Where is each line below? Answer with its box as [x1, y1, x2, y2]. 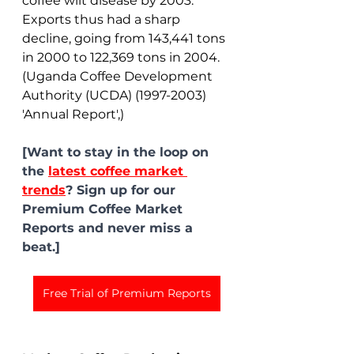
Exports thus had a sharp [22, 12, 183, 28]
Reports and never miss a [22, 220, 197, 236]
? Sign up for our [66, 183, 179, 198]
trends [22, 183, 66, 198]
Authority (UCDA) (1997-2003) [22, 88, 209, 104]
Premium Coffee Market [22, 201, 186, 217]
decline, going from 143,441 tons [22, 31, 228, 47]
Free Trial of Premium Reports [42, 286, 211, 301]
